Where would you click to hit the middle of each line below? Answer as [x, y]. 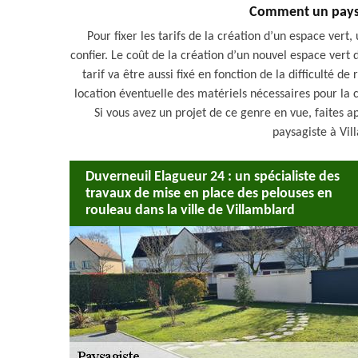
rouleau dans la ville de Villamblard [190, 210]
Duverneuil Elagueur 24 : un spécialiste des [213, 177]
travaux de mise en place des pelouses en [209, 193]
